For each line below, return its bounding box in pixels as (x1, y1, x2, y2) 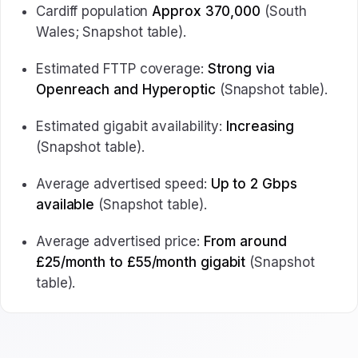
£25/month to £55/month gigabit (36, 254, 246, 270)
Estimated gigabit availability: (36, 118, 227, 134)
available (36, 197, 95, 213)
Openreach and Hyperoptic (36, 82, 216, 97)
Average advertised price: (36, 233, 204, 249)
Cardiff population (36, 3, 153, 19)
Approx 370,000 (152, 3, 261, 19)
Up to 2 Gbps (210, 176, 297, 192)
